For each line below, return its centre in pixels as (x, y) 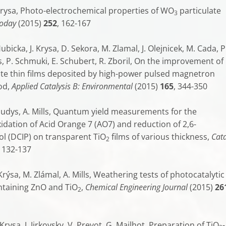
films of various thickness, (160, 137)
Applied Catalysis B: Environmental (72, 86)
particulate (199, 11)
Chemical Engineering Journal (136, 187)
